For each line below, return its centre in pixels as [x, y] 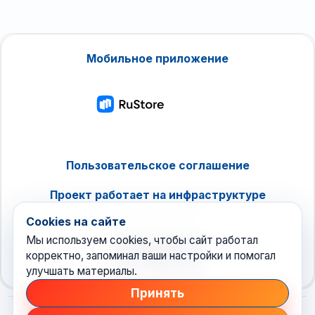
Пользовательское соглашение [157, 165]
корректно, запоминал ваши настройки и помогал [150, 256]
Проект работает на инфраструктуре [157, 195]
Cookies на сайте [76, 222]
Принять [157, 293]
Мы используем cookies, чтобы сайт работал [142, 240]
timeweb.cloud [157, 213]
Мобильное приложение [157, 58]
